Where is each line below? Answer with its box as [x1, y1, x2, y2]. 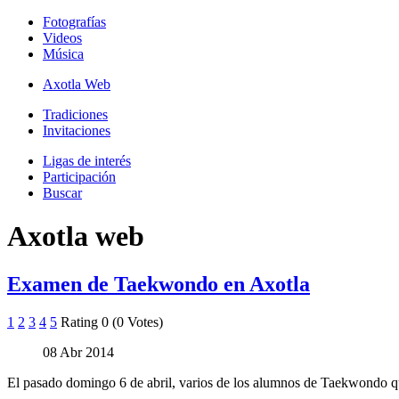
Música [43, 46, 84, 61]
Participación [43, 169, 116, 184]
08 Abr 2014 [43, 344, 114, 360]
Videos [43, 30, 82, 45]
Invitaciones [43, 123, 110, 138]
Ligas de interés [43, 153, 131, 168]
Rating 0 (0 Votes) [61, 313, 163, 330]
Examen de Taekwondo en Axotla [7, 272, 310, 296]
